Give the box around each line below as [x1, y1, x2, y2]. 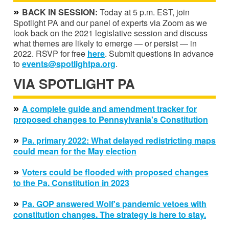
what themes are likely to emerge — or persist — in [13, 37, 197, 49]
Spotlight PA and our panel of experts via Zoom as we [13, 16, 207, 29]
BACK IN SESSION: [22, 6, 100, 18]
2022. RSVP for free [13, 47, 87, 59]
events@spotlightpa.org [22, 57, 116, 70]
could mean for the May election [13, 145, 136, 157]
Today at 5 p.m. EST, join [100, 6, 190, 18]
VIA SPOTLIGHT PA [13, 74, 135, 93]
